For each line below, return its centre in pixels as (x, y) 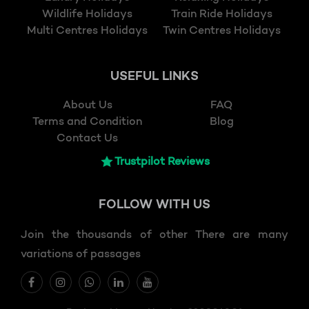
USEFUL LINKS (154, 77)
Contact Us (88, 139)
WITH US (181, 206)
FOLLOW (126, 206)
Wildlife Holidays (88, 15)
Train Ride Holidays (221, 15)
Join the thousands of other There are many (154, 236)
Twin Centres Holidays (221, 31)
